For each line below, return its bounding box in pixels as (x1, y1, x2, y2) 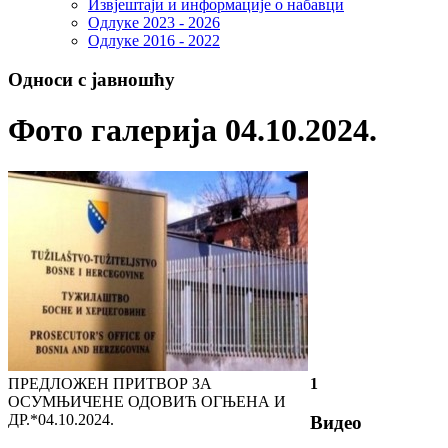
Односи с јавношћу (8, 69, 175, 91)
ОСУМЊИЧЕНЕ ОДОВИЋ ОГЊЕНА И (8, 392, 286, 410)
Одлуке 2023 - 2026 (88, 14, 220, 32)
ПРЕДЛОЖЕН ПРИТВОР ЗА (8, 374, 212, 392)
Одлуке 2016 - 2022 (88, 32, 220, 50)
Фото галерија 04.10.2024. (8, 112, 377, 149)
